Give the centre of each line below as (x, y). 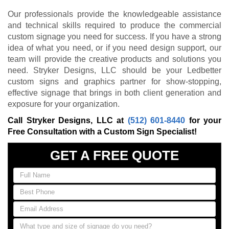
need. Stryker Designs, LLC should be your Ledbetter (114, 71)
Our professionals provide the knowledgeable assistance (114, 14)
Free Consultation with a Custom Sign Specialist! (102, 132)
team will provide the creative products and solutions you (114, 59)
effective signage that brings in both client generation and (114, 93)
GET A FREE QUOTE (114, 156)
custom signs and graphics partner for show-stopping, (114, 82)
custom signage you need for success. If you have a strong (114, 37)
